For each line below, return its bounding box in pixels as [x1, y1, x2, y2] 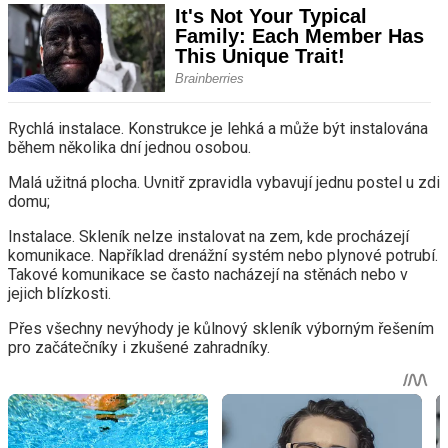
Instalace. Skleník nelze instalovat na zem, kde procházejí [8, 227, 409, 247]
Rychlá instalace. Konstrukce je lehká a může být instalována [8, 119, 428, 139]
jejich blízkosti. [8, 284, 111, 304]
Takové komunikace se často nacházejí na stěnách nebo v [8, 265, 408, 285]
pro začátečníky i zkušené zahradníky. [8, 338, 270, 358]
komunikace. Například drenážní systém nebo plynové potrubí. [8, 246, 438, 266]
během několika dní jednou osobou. [8, 138, 251, 158]
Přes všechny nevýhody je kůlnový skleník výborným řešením [8, 319, 434, 339]
